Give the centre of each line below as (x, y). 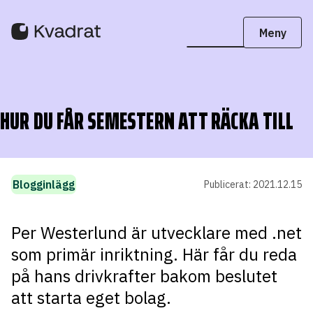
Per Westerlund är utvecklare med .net (156, 233)
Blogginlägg (44, 184)
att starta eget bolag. (91, 298)
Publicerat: (228, 184)
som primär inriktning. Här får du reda (154, 254)
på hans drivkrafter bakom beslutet (144, 276)
